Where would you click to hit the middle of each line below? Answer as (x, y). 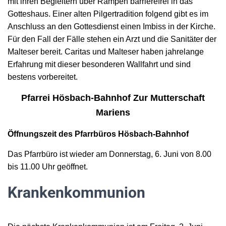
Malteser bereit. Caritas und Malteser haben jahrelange (106, 52)
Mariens (113, 112)
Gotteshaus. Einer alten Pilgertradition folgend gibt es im (108, 14)
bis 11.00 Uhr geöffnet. (48, 167)
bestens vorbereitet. (43, 77)
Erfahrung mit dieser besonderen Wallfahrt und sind (99, 64)
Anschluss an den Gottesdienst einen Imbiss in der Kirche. (111, 26)
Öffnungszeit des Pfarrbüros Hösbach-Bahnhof (98, 134)
